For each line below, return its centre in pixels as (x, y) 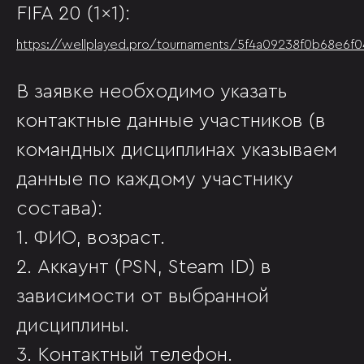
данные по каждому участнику (155, 180)
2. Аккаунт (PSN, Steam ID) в (144, 267)
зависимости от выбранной (143, 297)
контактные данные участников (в (171, 121)
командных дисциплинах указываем (177, 150)
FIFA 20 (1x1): (73, 14)
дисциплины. (73, 326)
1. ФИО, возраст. (91, 238)
